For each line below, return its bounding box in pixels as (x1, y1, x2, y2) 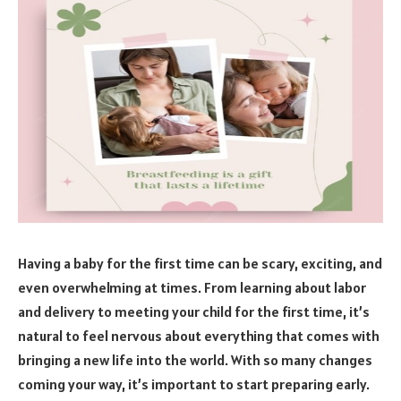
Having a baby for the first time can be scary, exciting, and (18, 253, 382, 272)
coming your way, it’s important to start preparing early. (18, 374, 370, 393)
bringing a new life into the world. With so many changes (18, 350, 372, 369)
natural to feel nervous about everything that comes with (18, 326, 380, 345)
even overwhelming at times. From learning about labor (18, 277, 366, 296)
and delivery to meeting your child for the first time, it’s (18, 302, 370, 320)
